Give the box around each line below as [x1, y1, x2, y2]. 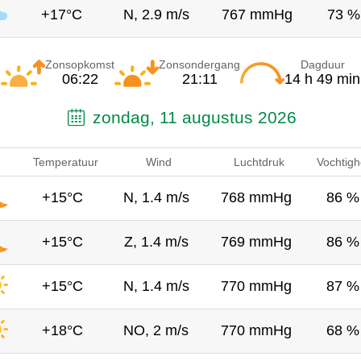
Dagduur [300, 57, 345, 71]
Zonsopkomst [45, 57, 114, 71]
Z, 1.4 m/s [123, 233, 189, 250]
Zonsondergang [159, 57, 240, 71]
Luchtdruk [233, 155, 284, 168]
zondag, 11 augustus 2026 [88, 107, 297, 127]
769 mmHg [220, 233, 292, 250]
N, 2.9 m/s [122, 6, 189, 23]
